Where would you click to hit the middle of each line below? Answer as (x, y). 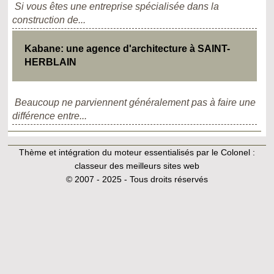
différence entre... (50, 116)
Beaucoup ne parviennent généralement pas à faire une (135, 102)
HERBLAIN (50, 62)
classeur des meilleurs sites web (137, 165)
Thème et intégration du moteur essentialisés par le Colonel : (137, 152)
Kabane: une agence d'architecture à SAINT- (127, 49)
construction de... (49, 20)
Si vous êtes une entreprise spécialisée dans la (117, 7)
